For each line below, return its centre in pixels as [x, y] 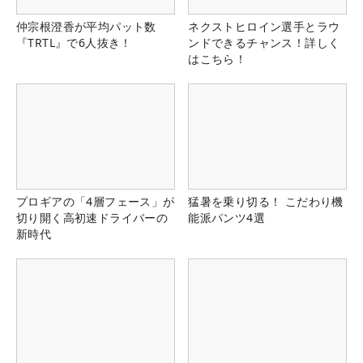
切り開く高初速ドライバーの [92, 217]
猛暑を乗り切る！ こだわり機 [266, 201]
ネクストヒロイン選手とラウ [264, 26]
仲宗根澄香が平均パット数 [86, 26]
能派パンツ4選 [226, 217]
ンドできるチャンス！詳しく [264, 42]
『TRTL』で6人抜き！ [74, 42]
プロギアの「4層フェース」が [96, 201]
